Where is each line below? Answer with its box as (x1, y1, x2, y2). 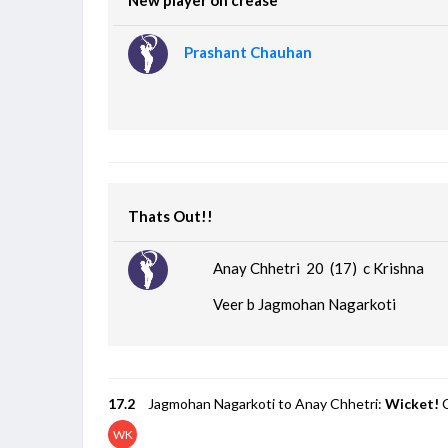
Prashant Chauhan (184, 42, 313, 61)
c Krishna (363, 258, 425, 277)
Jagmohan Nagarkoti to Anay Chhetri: (148, 394, 386, 412)
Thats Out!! (128, 206, 214, 225)
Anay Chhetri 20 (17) (213, 258, 364, 277)
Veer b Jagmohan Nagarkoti (213, 294, 397, 313)
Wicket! (385, 394, 440, 412)
